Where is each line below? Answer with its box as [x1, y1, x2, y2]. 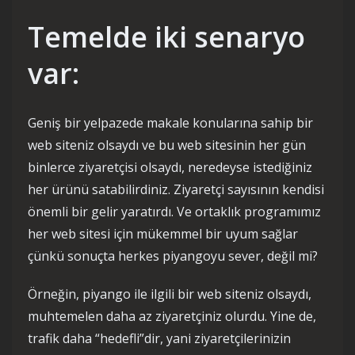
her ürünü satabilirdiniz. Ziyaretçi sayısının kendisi [28, 181, 324, 198]
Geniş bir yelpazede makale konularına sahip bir [28, 114, 313, 132]
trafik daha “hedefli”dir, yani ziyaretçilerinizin [28, 330, 291, 347]
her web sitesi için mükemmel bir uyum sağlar [28, 225, 298, 242]
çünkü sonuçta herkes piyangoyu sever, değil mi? [28, 247, 318, 265]
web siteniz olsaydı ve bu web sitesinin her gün [28, 136, 306, 154]
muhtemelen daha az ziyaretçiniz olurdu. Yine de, [28, 307, 316, 325]
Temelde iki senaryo [28, 17, 305, 56]
